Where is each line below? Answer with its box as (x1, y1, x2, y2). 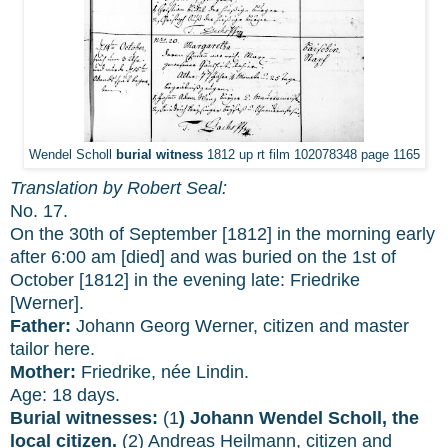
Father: (10, 316, 71, 337)
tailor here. (10, 339, 95, 360)
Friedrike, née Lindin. (76, 362, 249, 383)
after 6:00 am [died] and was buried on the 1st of (10, 247, 396, 268)
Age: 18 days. (10, 385, 120, 406)
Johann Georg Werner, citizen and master (71, 316, 409, 337)
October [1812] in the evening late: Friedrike (10, 270, 360, 291)
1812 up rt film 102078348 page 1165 (202, 148, 420, 163)
